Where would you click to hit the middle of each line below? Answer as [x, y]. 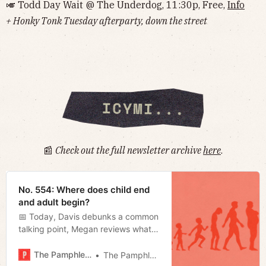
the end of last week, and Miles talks [89, 254]
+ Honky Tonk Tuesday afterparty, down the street [107, 20]
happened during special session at [87, 241]
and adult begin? [54, 202]
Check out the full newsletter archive [129, 150]
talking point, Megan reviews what [85, 229]
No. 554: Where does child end [84, 189]
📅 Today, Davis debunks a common [88, 216]
